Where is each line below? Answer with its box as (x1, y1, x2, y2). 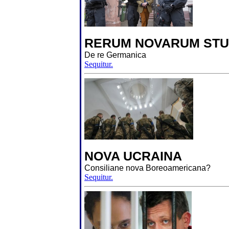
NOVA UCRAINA (84, 149, 182, 163)
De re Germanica (84, 50, 146, 59)
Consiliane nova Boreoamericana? (84, 164, 211, 172)
